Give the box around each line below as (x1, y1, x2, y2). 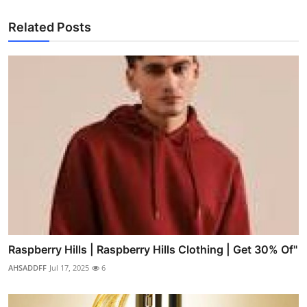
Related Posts (8, 19, 91, 34)
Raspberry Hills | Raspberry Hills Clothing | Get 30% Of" (8, 242, 297, 256)
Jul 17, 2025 (49, 262, 89, 273)
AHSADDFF (8, 262, 47, 273)
